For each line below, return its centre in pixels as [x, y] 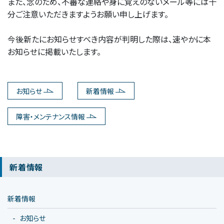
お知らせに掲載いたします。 [54, 52]
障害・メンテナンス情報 [50, 116]
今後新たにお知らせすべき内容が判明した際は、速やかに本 [109, 39]
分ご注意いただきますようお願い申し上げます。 [88, 14]
